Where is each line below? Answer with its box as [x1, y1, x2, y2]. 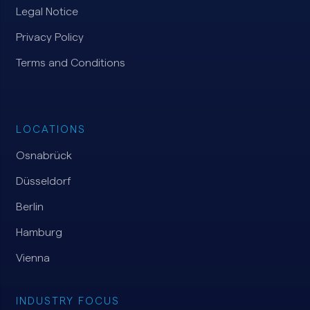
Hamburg [15, 226, 62, 238]
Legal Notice [15, 6, 78, 17]
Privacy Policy [15, 31, 84, 43]
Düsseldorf [15, 175, 71, 187]
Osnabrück [15, 149, 72, 161]
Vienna [15, 252, 50, 264]
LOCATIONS [15, 124, 86, 135]
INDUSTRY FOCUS [15, 296, 120, 307]
